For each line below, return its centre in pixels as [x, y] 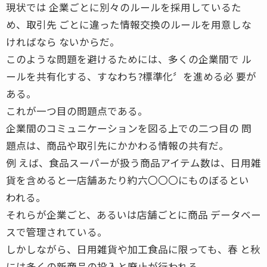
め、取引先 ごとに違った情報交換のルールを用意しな [129, 24]
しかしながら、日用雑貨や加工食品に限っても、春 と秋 [133, 249]
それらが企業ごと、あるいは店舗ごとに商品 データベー [133, 214]
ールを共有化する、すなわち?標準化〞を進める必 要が [131, 76]
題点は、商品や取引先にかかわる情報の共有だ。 [117, 145]
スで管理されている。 [57, 232]
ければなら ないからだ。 [63, 41]
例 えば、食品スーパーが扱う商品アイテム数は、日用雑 [133, 162]
